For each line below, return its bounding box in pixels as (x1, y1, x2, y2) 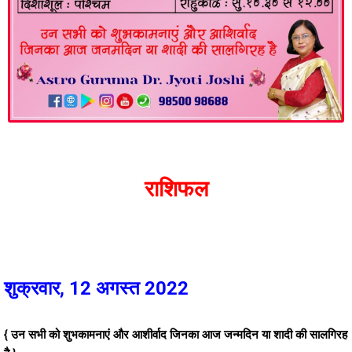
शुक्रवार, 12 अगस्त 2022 (4, 277, 189, 299)
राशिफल (144, 176, 208, 202)
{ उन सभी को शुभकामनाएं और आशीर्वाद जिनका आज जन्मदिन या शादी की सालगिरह (4, 328, 347, 342)
